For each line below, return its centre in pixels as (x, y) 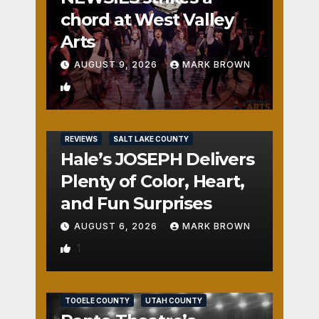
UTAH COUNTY (174, 300)
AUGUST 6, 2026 (117, 226)
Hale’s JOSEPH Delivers (157, 159)
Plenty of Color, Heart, (152, 181)
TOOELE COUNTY (97, 300)
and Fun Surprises (136, 203)
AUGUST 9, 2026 (117, 64)
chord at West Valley (147, 19)
